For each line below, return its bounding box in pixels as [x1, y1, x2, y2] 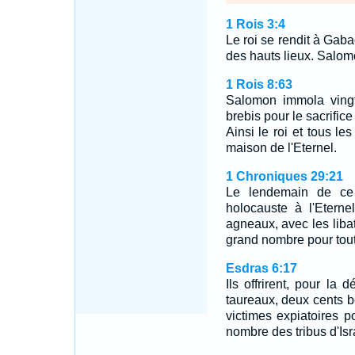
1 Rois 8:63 [225, 78, 292, 91]
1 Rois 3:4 [225, 17, 285, 31]
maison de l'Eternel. [225, 141, 337, 155]
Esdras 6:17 [225, 261, 297, 275]
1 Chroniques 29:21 [225, 170, 343, 183]
